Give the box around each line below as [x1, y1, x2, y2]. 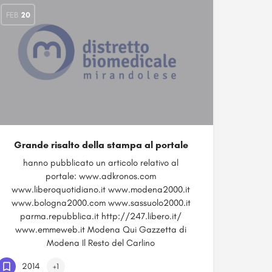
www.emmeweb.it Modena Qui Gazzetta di [15, 224, 186, 235]
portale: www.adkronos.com [46, 171, 156, 182]
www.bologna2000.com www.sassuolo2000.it [11, 197, 191, 208]
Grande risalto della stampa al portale [13, 139, 188, 151]
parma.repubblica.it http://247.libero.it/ [20, 211, 182, 222]
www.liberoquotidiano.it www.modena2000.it [12, 184, 190, 195]
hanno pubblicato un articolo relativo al [23, 157, 178, 168]
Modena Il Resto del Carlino [47, 237, 155, 248]
